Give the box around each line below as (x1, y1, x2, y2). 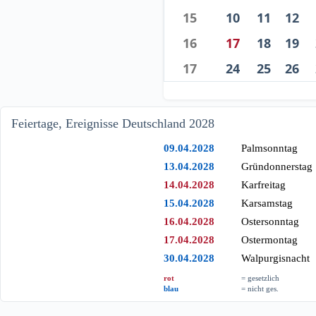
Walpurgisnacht (241, 252, 310, 264)
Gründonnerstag (241, 160, 313, 172)
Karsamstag (241, 197, 293, 209)
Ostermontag (241, 233, 298, 245)
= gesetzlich (241, 273, 280, 282)
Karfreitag (241, 178, 286, 190)
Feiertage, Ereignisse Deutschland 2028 (11, 116, 214, 130)
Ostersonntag (241, 215, 300, 227)
